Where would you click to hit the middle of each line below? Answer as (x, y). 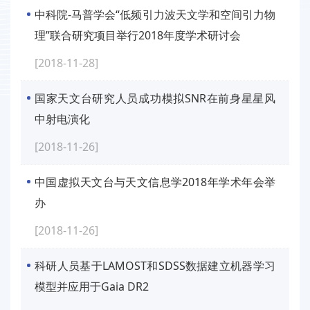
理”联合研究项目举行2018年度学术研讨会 (138, 36)
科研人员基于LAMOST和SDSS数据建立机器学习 (155, 266)
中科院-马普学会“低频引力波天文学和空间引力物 (155, 15)
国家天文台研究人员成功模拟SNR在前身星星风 (155, 99)
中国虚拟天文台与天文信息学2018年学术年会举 (155, 182)
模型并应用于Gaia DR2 (92, 287)
